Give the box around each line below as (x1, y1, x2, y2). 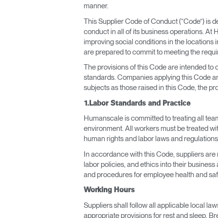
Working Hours (84, 186, 135, 194)
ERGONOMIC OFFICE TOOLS (28, 20, 105, 26)
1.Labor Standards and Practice (84, 99, 190, 107)
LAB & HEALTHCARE (28, 41, 82, 47)
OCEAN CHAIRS (28, 104, 70, 110)
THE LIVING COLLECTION (28, 62, 96, 68)
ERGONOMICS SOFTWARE (28, 83, 100, 89)
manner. (84, 1, 109, 10)
